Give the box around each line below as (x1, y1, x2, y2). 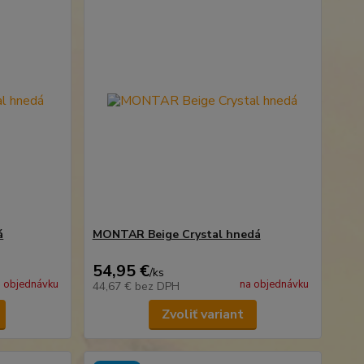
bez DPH (134, 279, 180, 294)
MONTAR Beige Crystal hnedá (92, 227, 261, 242)
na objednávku (239, 277, 309, 292)
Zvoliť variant (161, 305, 244, 323)
